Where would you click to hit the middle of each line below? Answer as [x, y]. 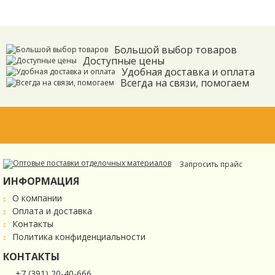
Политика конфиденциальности [79, 237]
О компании [37, 198]
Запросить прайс [211, 164]
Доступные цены [124, 61]
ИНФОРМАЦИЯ [41, 181]
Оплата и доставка [52, 211]
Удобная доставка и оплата [188, 72]
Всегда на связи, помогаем [185, 83]
